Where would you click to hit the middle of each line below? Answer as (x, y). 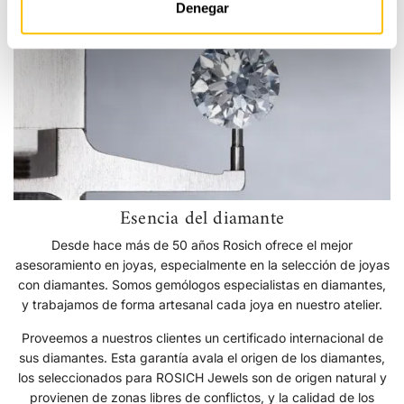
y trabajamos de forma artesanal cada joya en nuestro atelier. (202, 305)
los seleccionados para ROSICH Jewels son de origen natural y (202, 378)
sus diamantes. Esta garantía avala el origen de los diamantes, (202, 358)
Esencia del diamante (202, 219)
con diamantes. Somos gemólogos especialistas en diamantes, (202, 285)
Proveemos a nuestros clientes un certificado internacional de (202, 338)
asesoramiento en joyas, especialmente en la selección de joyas (202, 265)
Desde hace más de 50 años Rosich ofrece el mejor (202, 245)
